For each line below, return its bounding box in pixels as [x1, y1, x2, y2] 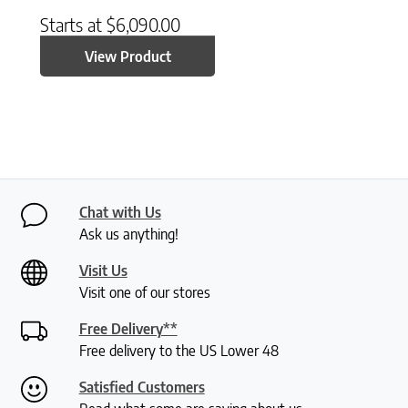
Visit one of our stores [78, 283, 210, 302]
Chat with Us [78, 203, 161, 222]
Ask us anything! [78, 225, 178, 244]
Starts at [40, 13, 107, 36]
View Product [84, 46, 171, 66]
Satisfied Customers [78, 378, 205, 397]
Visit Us [78, 261, 127, 280]
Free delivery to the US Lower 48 [78, 342, 279, 361]
